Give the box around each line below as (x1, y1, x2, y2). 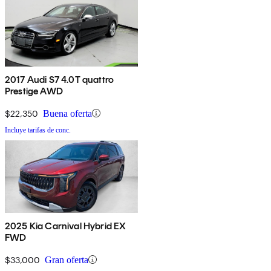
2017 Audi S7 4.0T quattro (5, 73, 114, 85)
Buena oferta (43, 108, 92, 119)
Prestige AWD (5, 85, 63, 97)
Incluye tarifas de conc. (5, 125, 71, 134)
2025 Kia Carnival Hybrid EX (5, 220, 126, 232)
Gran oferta (45, 254, 88, 265)
